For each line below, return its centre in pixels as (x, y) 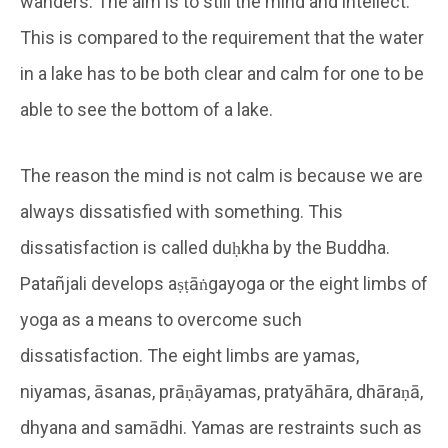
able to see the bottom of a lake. (146, 109)
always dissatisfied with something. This (181, 211)
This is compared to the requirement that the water (222, 37)
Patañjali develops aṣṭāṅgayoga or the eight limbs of (224, 283)
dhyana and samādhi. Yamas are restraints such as (221, 427)
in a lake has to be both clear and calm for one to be (222, 73)
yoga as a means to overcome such (161, 319)
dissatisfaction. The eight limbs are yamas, (189, 355)
